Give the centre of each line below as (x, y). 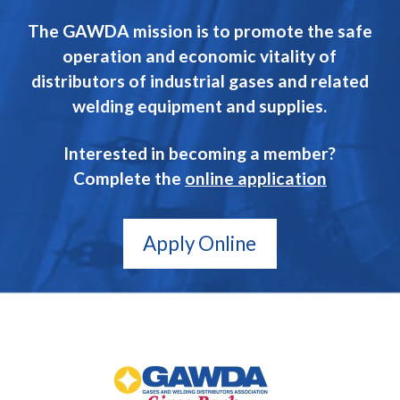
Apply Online (200, 244)
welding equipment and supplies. (200, 105)
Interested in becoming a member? (200, 154)
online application (255, 179)
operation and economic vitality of (200, 55)
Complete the (129, 179)
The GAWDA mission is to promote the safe (200, 30)
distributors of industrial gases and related (200, 80)
